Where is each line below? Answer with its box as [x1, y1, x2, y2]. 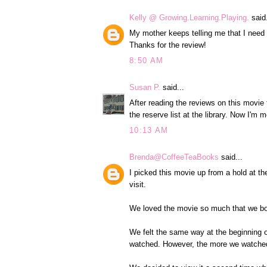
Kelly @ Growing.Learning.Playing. [129, 13, 249, 22]
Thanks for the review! [129, 41, 206, 50]
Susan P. [129, 82, 160, 92]
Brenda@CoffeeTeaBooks [129, 152, 219, 162]
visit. [129, 180, 146, 190]
